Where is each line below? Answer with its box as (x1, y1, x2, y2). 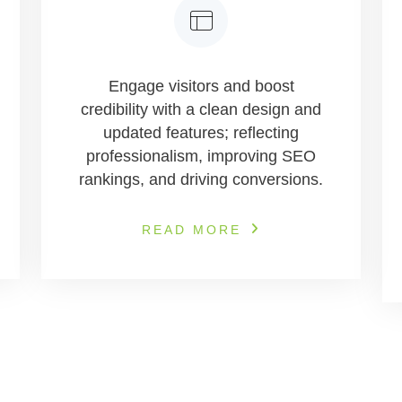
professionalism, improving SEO (86, 147, 316, 165)
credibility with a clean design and (81, 100, 321, 118)
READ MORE (142, 223, 241, 237)
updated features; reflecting (103, 124, 299, 142)
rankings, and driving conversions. (79, 170, 323, 188)
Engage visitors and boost (108, 77, 294, 95)
